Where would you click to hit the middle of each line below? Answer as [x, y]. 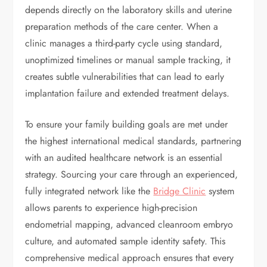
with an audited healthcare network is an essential [124, 158]
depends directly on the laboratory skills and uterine [129, 10]
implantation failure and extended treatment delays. [128, 94]
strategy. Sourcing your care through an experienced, [132, 175]
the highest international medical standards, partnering [133, 141]
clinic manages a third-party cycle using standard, [124, 44]
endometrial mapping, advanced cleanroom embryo [129, 225]
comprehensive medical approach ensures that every [130, 258]
